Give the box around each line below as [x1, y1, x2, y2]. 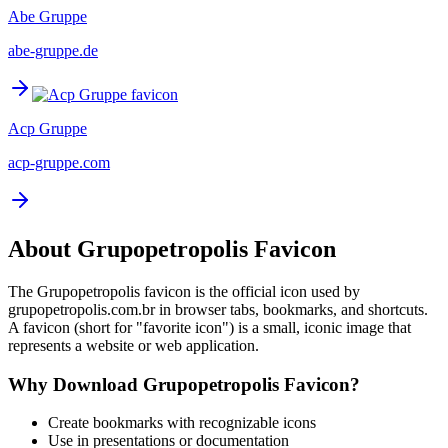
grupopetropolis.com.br [8, 300, 155, 318]
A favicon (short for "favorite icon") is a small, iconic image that [8, 318, 411, 336]
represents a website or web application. [8, 336, 259, 354]
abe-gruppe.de [8, 42, 98, 60]
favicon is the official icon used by [140, 282, 360, 300]
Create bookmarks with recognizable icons [48, 414, 316, 432]
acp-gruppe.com [8, 154, 110, 172]
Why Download [8, 373, 143, 395]
